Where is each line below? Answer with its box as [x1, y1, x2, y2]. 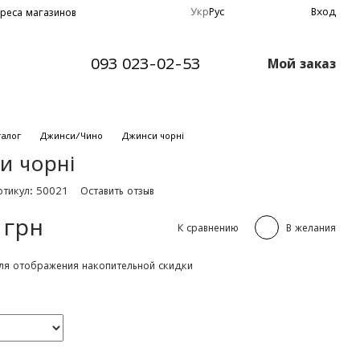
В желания [285, 221, 336, 234]
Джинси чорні [122, 130, 185, 141]
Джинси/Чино [40, 130, 104, 141]
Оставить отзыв [80, 185, 155, 197]
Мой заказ [267, 56, 336, 71]
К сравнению [177, 221, 239, 234]
